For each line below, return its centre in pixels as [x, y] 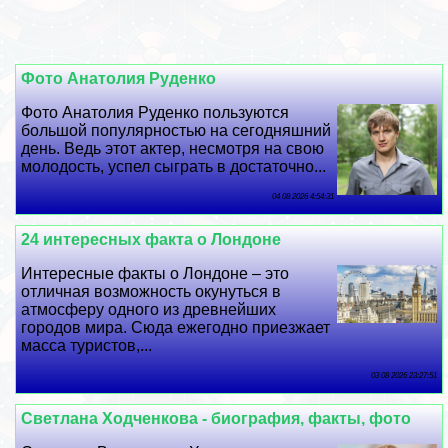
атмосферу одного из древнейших [149, 310]
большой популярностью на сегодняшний [176, 131]
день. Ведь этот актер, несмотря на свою [173, 149]
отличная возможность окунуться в [151, 292]
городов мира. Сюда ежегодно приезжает [176, 328]
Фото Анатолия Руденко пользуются [155, 113]
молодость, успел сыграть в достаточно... [174, 167]
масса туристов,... [87, 346]
